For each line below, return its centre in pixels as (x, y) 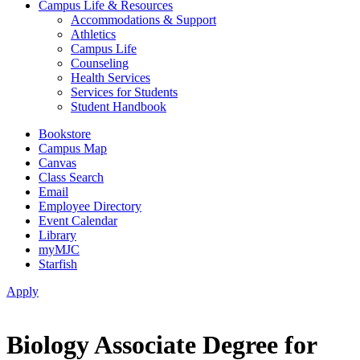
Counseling (100, 63)
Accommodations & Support (143, 20)
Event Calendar (78, 221)
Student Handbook (119, 106)
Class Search (71, 177)
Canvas (57, 163)
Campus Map (73, 148)
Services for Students (124, 92)
